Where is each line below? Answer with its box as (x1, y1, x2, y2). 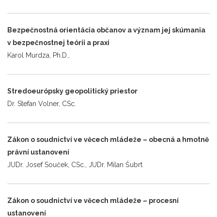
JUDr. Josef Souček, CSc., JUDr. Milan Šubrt (7, 160, 142, 169)
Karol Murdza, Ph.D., (7, 51, 70, 59)
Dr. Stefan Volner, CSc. (7, 99, 76, 108)
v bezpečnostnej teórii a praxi (7, 38, 109, 46)
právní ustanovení (7, 148, 69, 156)
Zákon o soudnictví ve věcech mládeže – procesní (7, 196, 179, 204)
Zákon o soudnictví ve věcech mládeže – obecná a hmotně (7, 135, 209, 143)
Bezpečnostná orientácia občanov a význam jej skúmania (7, 26, 205, 34)
